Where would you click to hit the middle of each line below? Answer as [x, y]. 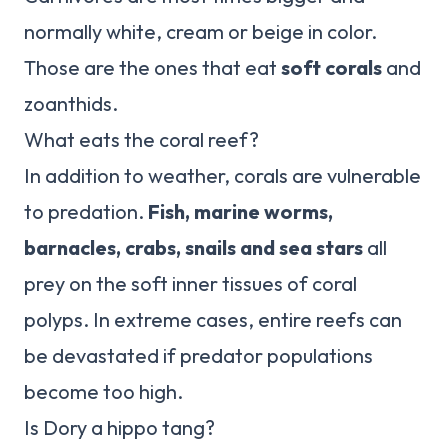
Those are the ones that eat [152, 68]
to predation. [86, 212]
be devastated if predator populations [198, 356]
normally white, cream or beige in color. [200, 32]
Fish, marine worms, [240, 212]
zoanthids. [71, 104]
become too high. [103, 392]
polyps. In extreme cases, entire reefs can [213, 320]
